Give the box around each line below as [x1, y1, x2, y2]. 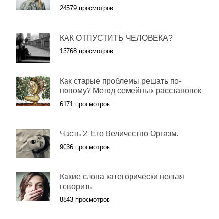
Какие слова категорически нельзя [60, 173, 184, 181]
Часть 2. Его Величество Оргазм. [60, 130, 178, 138]
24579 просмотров [60, 4, 113, 12]
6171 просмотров [60, 100, 110, 108]
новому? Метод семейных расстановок [60, 87, 201, 95]
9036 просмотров [60, 143, 110, 151]
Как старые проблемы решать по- [60, 77, 181, 85]
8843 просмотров [60, 196, 110, 203]
